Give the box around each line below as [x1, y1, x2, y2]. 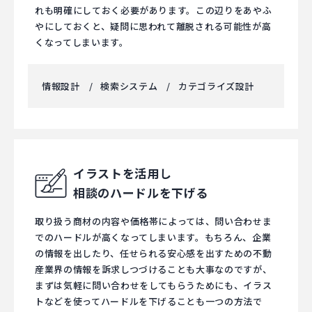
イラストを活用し [73, 164, 172, 182]
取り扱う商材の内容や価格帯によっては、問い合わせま [35, 214, 272, 228]
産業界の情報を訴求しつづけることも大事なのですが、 [35, 263, 272, 276]
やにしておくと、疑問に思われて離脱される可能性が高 [35, 19, 272, 33]
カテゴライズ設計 [178, 79, 255, 93]
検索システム [100, 79, 158, 93]
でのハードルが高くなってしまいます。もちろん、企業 [35, 231, 272, 244]
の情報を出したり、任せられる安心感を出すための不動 [35, 247, 272, 260]
